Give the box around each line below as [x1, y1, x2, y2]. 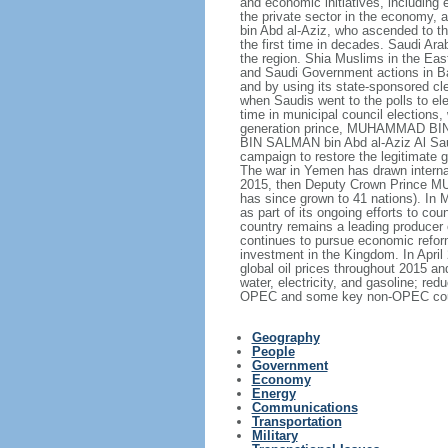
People [251, 344, 295, 359]
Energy [251, 386, 296, 401]
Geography [251, 330, 320, 345]
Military [251, 428, 298, 443]
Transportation [251, 414, 342, 429]
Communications [251, 400, 358, 415]
